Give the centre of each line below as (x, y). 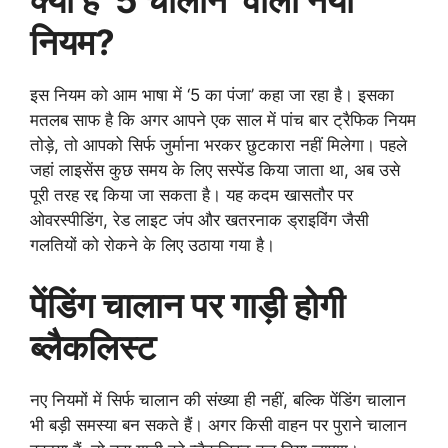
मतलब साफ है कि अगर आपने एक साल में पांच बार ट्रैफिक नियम (223, 120)
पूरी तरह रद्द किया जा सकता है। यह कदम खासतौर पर (191, 195)
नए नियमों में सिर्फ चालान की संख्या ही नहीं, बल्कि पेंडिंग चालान (218, 399)
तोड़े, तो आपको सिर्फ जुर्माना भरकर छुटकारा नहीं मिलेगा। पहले (218, 145)
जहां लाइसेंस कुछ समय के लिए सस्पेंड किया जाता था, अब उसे (215, 170)
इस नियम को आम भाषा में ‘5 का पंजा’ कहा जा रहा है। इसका (212, 95)
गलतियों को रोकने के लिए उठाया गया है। (152, 245)
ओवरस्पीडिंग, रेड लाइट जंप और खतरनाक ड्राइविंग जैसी (199, 220)
